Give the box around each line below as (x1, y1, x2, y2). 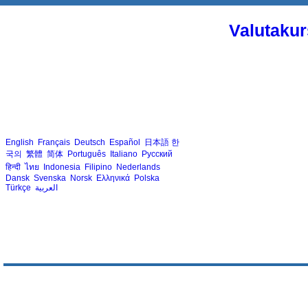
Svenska (34, 173, 66, 183)
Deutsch (74, 137, 105, 147)
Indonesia (43, 162, 80, 172)
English (5, 137, 34, 147)
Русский (142, 148, 173, 159)
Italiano (110, 148, 137, 159)
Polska (134, 173, 159, 183)
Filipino (85, 162, 112, 172)
